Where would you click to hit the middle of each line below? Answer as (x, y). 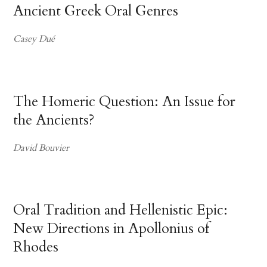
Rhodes (36, 247)
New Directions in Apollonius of (112, 229)
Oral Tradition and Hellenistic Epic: (121, 210)
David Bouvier (41, 148)
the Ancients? (54, 120)
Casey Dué (34, 39)
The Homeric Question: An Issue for (125, 101)
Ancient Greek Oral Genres (96, 11)
